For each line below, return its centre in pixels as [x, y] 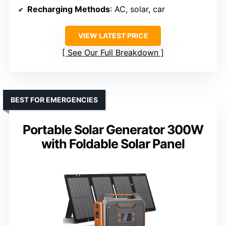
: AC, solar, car [137, 9]
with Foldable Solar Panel [113, 144]
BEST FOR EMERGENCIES [54, 100]
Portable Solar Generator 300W [113, 130]
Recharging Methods [69, 9]
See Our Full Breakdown [113, 53]
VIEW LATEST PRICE [113, 36]
